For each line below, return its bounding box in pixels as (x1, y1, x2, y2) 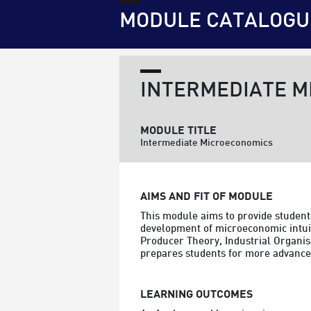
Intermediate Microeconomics (140, 135, 273, 151)
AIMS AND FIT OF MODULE (140, 188, 273, 205)
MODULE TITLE (140, 122, 217, 140)
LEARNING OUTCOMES (140, 286, 253, 303)
